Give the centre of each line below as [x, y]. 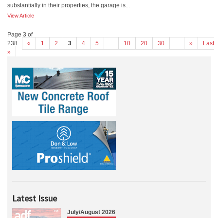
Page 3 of [20, 35]
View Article [21, 16]
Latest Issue [35, 198]
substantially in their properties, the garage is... [69, 5]
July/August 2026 [91, 212]
